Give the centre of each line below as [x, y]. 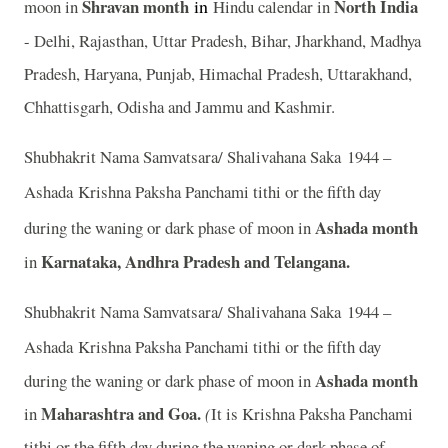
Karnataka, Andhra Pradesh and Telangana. [195, 262]
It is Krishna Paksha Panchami [312, 413]
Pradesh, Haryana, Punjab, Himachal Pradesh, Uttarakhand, [218, 74]
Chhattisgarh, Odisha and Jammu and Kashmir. [182, 107]
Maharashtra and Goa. [123, 413]
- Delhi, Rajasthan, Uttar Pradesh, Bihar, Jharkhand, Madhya [222, 41]
